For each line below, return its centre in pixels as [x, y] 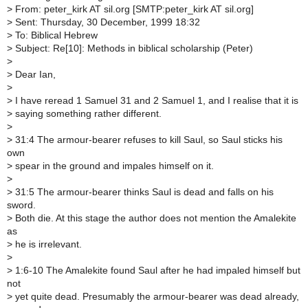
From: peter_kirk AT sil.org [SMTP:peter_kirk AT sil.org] [133, 9]
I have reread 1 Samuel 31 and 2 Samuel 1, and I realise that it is [155, 100]
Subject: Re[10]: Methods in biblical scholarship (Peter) [133, 48]
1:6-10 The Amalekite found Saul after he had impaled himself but [156, 270]
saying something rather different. [87, 113]
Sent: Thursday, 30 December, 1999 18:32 [106, 22]
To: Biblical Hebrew [55, 35]
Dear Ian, [34, 74]
